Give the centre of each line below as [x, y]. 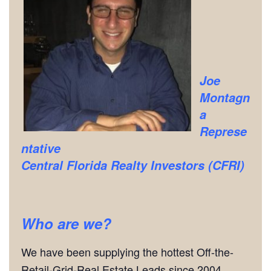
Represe [223, 131]
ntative [41, 148]
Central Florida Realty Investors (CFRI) [133, 165]
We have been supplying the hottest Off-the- [127, 252]
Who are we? [66, 223]
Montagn [225, 97]
